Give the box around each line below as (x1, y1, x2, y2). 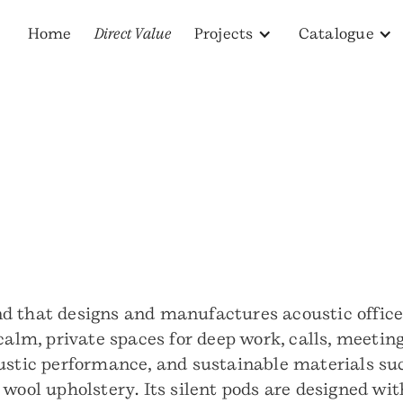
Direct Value (94, 25, 172, 42)
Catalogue (298, 25, 374, 42)
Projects (193, 25, 254, 42)
